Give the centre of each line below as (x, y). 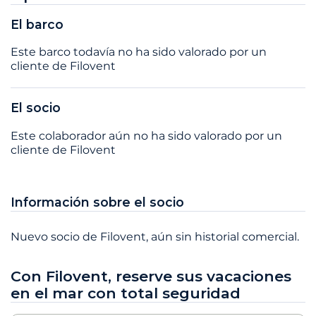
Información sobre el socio (97, 202)
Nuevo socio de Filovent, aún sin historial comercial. (155, 236)
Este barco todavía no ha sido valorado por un (139, 52)
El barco (37, 24)
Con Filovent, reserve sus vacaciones (151, 276)
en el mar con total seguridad (126, 293)
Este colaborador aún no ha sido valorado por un (146, 135)
